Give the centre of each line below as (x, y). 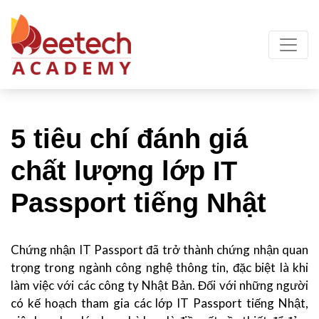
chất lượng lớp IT (124, 171)
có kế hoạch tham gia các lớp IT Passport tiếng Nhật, (159, 303)
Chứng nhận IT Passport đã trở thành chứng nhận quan (159, 250)
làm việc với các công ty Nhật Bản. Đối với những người (159, 285)
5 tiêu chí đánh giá (129, 139)
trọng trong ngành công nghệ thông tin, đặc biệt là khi (159, 267)
